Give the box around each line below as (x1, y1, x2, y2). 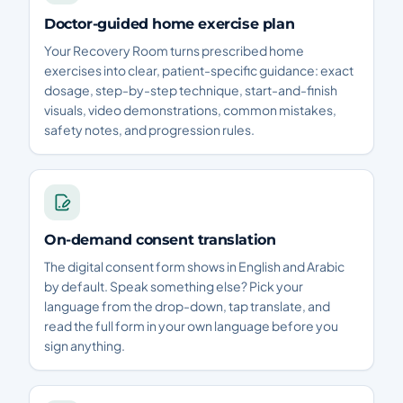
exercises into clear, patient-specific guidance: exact (44, 62, 354, 78)
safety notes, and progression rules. (44, 121, 255, 138)
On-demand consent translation (44, 231, 276, 248)
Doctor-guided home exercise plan (44, 15, 295, 32)
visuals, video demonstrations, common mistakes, (44, 102, 336, 118)
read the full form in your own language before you (44, 318, 338, 334)
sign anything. (44, 337, 125, 354)
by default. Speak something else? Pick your (44, 278, 303, 294)
